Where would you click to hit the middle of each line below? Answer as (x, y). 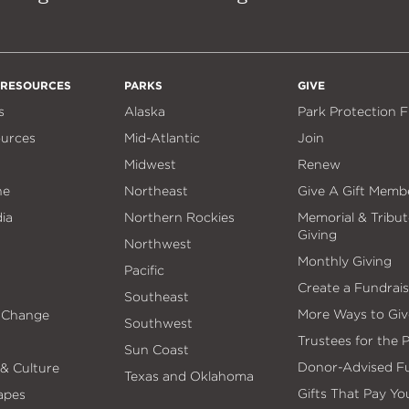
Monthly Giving (344, 261)
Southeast (156, 296)
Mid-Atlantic (162, 137)
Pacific (144, 270)
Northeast (156, 190)
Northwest (157, 243)
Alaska (144, 111)
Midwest (150, 164)
